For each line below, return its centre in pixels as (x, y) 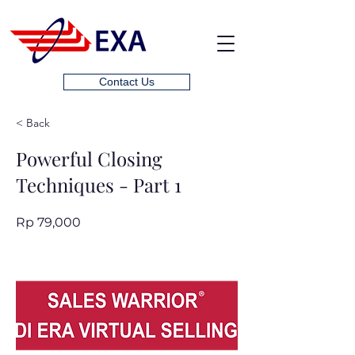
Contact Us (127, 82)
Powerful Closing (89, 158)
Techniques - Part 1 (99, 185)
